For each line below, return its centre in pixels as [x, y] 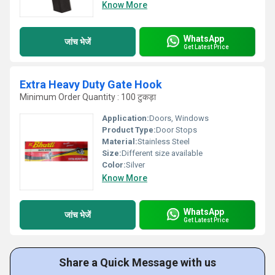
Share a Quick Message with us [137, 262]
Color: [114, 165]
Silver [135, 165]
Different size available [162, 153]
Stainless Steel [164, 141]
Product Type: [129, 130]
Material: [120, 141]
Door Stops [176, 130]
